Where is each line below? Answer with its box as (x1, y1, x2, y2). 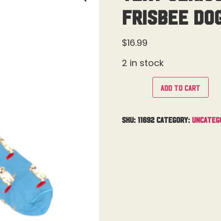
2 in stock (121, 57, 164, 70)
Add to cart (160, 83, 200, 91)
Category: (156, 115, 192, 123)
